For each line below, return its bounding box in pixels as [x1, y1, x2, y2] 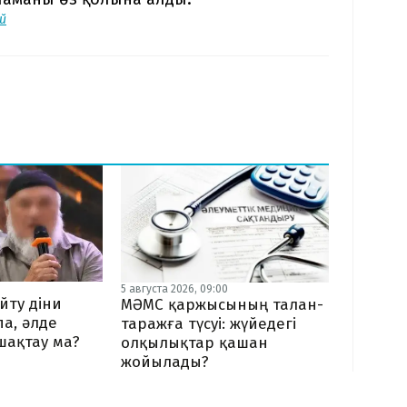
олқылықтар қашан [120, 333, 268, 352]
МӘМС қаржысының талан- [120, 294, 323, 314]
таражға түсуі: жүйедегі [120, 313, 296, 333]
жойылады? [120, 352, 209, 372]
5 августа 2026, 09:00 [120, 282, 228, 295]
